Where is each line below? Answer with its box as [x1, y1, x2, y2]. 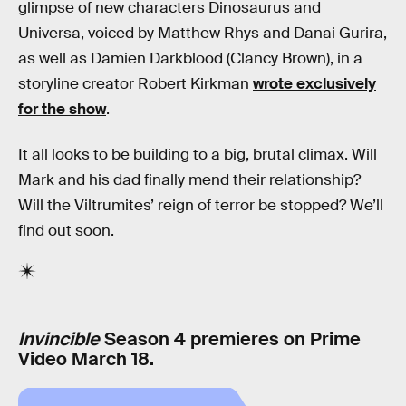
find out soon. [18, 221, 114, 241]
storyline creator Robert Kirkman [18, 74, 253, 94]
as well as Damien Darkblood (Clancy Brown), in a [18, 49, 362, 69]
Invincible [18, 326, 100, 351]
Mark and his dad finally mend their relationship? [18, 170, 361, 190]
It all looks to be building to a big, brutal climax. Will [18, 145, 377, 165]
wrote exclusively [253, 74, 376, 94]
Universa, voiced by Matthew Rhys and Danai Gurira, [18, 24, 387, 43]
